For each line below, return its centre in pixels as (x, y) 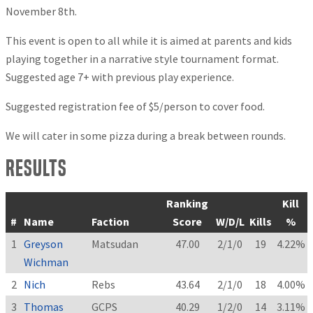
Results (36, 168)
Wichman (46, 262)
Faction (111, 221)
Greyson (44, 243)
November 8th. (41, 11)
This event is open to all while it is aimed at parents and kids (149, 40)
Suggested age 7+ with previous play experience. (120, 77)
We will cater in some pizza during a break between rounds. (146, 135)
